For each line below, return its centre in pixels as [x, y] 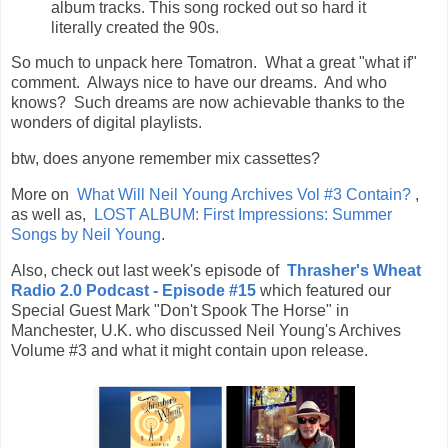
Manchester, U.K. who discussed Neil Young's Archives [206, 330]
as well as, [52, 215]
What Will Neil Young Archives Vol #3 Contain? [244, 195]
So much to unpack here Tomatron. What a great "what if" [214, 63]
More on [42, 195]
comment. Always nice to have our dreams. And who [199, 83]
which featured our [325, 290]
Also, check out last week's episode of [147, 270]
